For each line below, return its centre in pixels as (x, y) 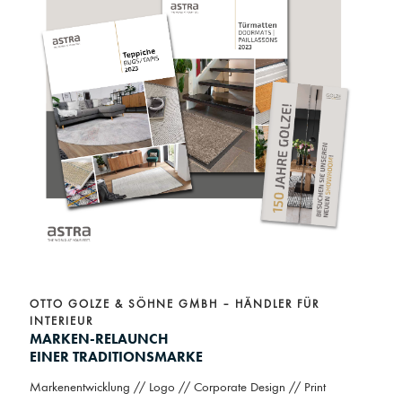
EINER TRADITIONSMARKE (116, 356)
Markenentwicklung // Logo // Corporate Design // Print (178, 388)
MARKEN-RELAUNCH (99, 338)
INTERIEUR (61, 321)
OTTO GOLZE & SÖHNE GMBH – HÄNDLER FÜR (175, 304)
